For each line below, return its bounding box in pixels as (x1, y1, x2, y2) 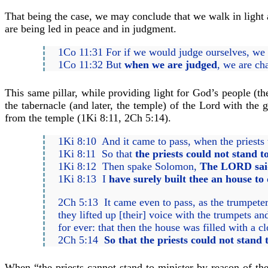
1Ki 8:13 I (58, 172, 109, 185)
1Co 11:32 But (58, 59, 125, 71)
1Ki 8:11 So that (58, 147, 136, 160)
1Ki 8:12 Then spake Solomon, (58, 160, 200, 172)
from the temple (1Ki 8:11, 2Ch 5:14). (5, 111, 171, 124)
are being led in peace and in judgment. (5, 23, 176, 35)
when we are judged (124, 59, 218, 71)
